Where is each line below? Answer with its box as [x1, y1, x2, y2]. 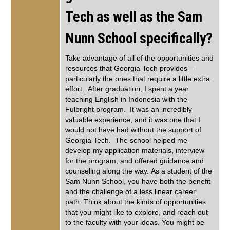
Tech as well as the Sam [65, 8, 202, 26]
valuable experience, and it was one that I [65, 116, 200, 124]
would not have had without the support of [65, 126, 201, 135]
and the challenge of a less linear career [65, 188, 196, 196]
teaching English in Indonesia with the [65, 95, 187, 104]
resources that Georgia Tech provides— [65, 65, 195, 73]
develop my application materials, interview [65, 147, 204, 155]
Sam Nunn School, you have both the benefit [65, 178, 210, 186]
